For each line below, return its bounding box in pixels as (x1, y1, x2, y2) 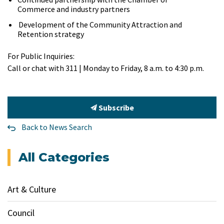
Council (7, 207, 34, 218)
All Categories (18, 150, 109, 164)
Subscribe (96, 102, 134, 112)
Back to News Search (21, 122, 92, 132)
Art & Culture (7, 183, 56, 195)
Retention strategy (17, 29, 84, 39)
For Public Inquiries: (7, 51, 74, 61)
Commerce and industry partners (17, 4, 130, 14)
